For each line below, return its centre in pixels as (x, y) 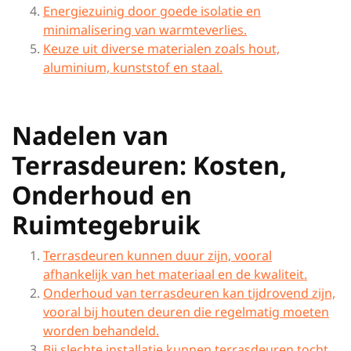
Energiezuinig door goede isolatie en (152, 11)
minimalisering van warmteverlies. (145, 30)
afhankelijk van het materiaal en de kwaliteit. (175, 274)
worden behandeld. (101, 331)
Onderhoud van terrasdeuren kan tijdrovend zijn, (189, 293)
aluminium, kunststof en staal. (133, 67)
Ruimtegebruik (106, 224)
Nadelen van (90, 135)
